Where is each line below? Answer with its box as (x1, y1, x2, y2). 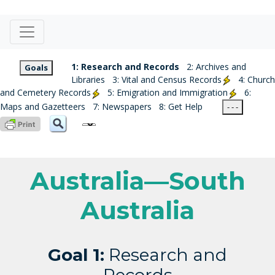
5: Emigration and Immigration (107, 87, 228, 99)
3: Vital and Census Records (112, 74, 222, 85)
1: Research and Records (71, 61, 179, 72)
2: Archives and (187, 61, 246, 72)
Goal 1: (48, 244, 104, 266)
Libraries (71, 74, 105, 85)
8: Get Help (159, 100, 203, 112)
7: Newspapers (93, 100, 152, 112)
